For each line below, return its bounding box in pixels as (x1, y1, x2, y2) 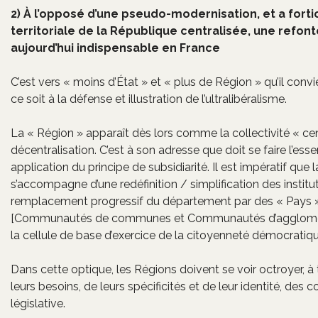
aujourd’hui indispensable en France (11, 41, 220, 55)
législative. (11, 297, 65, 310)
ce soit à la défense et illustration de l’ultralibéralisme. (11, 92, 287, 106)
